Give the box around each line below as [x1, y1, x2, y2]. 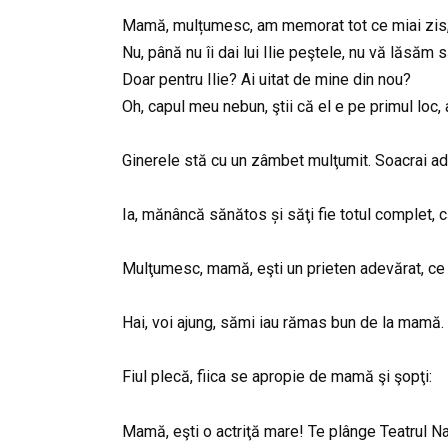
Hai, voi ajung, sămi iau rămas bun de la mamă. [122, 313, 444, 333]
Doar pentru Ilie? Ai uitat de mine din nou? [122, 69, 411, 89]
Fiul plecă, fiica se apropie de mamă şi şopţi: [122, 367, 432, 387]
